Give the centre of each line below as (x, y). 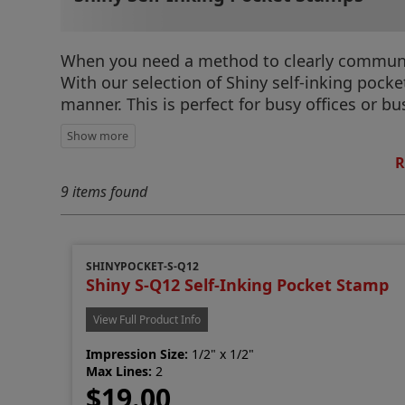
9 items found (104, 191)
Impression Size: (137, 353)
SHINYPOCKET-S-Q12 (143, 266)
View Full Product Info (147, 319)
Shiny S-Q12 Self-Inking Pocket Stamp (238, 284)
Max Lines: (119, 371)
